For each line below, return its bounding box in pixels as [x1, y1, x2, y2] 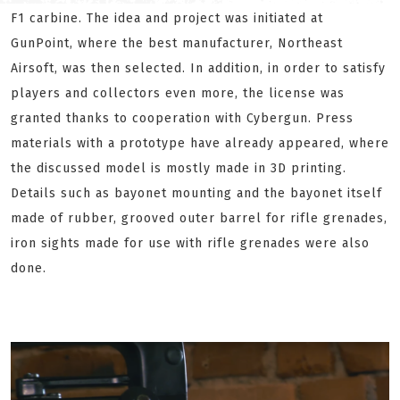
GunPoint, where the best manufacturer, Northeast [11, 36, 343, 51]
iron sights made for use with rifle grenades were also [11, 236, 370, 251]
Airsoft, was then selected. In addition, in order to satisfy [11, 61, 386, 76]
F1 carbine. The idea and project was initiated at [11, 11, 323, 26]
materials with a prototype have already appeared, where [11, 136, 389, 151]
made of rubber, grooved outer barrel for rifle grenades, [11, 211, 387, 226]
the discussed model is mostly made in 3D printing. [11, 161, 346, 176]
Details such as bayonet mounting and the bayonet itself [11, 186, 382, 201]
